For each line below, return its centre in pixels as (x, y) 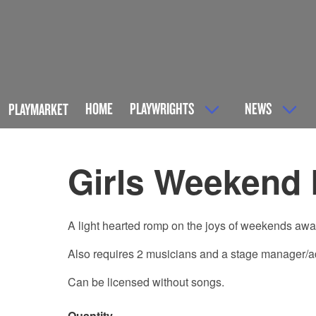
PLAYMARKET (38, 109)
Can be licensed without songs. (146, 282)
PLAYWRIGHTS (162, 108)
